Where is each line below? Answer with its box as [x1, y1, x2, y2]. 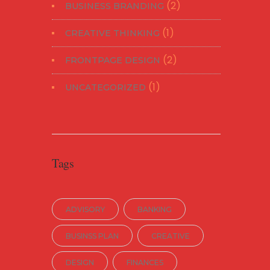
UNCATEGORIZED [65, 82, 146, 93]
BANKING [137, 205, 172, 214]
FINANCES [127, 258, 163, 267]
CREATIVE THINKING [65, 28, 160, 39]
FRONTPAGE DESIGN [65, 55, 160, 66]
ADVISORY [66, 205, 105, 214]
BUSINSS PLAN [66, 231, 119, 240]
